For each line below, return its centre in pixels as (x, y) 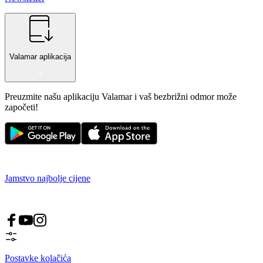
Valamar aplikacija (40, 57)
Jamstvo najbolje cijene (48, 178)
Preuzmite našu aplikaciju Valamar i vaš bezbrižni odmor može (121, 96)
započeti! (21, 107)
